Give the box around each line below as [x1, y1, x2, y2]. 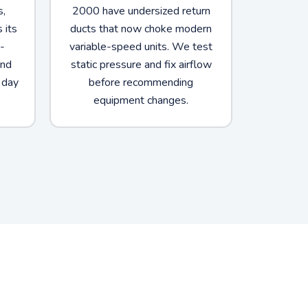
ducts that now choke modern [70, 21, 212, 36]
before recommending [89, 74, 193, 90]
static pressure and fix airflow [70, 56, 212, 72]
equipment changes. [93, 92, 188, 108]
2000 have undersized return [71, 3, 210, 19]
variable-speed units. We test [69, 38, 212, 54]
